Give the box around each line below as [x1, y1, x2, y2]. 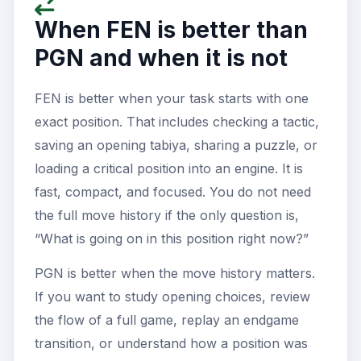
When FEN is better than [35, 16, 308, 44]
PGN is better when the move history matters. [35, 265, 315, 282]
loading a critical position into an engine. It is [35, 160, 303, 177]
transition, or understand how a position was [35, 335, 308, 352]
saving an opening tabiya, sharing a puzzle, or [35, 137, 317, 154]
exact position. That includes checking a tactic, [35, 114, 319, 131]
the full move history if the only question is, [35, 207, 299, 224]
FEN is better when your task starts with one [35, 90, 309, 107]
